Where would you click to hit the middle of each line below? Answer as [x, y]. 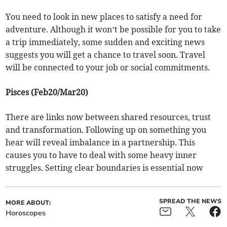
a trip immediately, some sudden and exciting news [105, 42]
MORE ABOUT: [28, 203]
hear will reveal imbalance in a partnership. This [101, 143]
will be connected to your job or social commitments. [108, 68]
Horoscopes [26, 213]
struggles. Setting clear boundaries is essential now [105, 168]
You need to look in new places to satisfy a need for [104, 17]
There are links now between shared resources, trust [108, 117]
